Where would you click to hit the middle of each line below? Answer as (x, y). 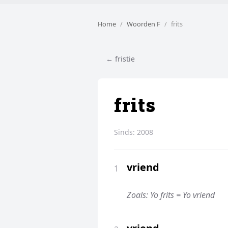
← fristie (120, 59)
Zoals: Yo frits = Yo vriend (171, 195)
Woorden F (144, 24)
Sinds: (125, 132)
